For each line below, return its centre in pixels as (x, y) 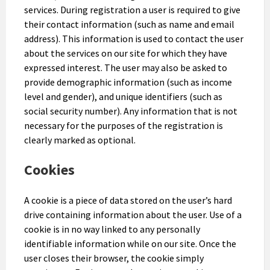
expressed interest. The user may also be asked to (126, 67)
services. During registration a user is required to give (132, 9)
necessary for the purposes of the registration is (124, 125)
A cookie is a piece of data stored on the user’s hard (128, 200)
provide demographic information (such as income (128, 82)
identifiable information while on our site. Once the (130, 243)
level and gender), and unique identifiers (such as (123, 96)
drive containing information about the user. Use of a (133, 214)
